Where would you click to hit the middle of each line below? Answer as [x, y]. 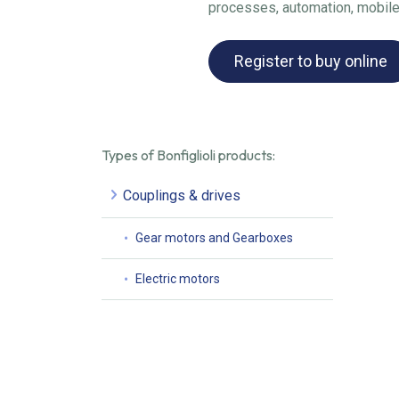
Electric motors [178, 278]
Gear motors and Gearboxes [214, 237]
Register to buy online [311, 61]
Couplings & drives [182, 195]
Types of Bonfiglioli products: [188, 155]
